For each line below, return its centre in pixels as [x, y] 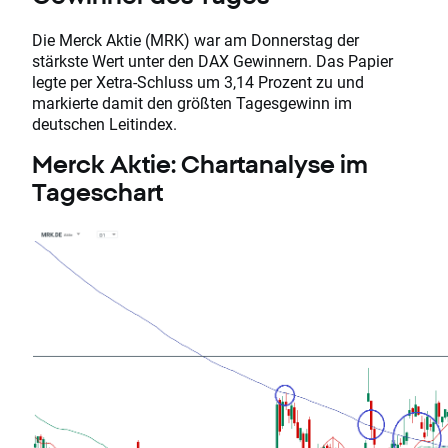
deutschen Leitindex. [104, 124]
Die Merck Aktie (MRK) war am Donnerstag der [195, 40]
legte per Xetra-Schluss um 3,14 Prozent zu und [198, 82]
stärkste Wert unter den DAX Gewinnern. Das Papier [212, 61]
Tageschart [97, 192]
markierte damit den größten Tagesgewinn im [192, 103]
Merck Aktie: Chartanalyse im [200, 164]
